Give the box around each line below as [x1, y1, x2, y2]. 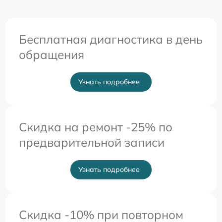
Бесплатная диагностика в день [19, 31, 203, 47]
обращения [19, 47, 84, 62]
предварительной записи [19, 134, 165, 150]
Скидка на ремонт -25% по [19, 119, 172, 134]
